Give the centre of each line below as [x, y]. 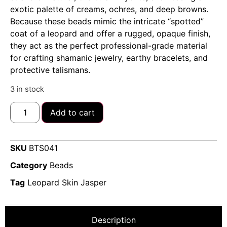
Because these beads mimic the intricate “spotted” [107, 22]
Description [113, 220]
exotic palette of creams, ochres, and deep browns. [109, 9]
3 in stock [27, 89]
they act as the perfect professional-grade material [109, 46]
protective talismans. [50, 70]
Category [29, 165]
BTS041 [43, 148]
